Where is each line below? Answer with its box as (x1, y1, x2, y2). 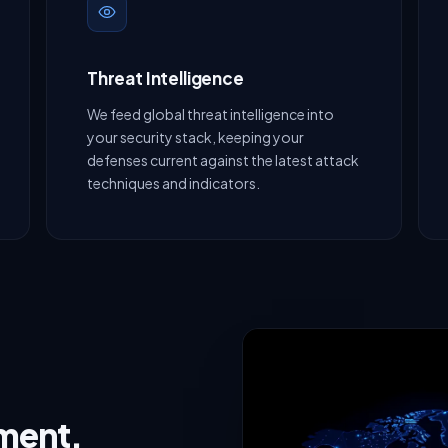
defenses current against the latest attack (87, 151, 359, 170)
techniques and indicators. (87, 174, 260, 193)
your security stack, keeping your (87, 128, 304, 147)
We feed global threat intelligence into (87, 105, 334, 124)
